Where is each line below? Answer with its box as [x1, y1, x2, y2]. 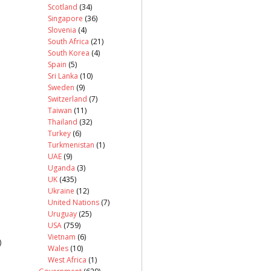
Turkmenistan [48, 139, 94, 150]
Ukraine [48, 185, 74, 196]
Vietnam [48, 231, 76, 242]
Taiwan [48, 105, 72, 116]
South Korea [48, 47, 90, 58]
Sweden [48, 82, 74, 93]
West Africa [48, 254, 87, 265]
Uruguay [48, 208, 77, 219]
